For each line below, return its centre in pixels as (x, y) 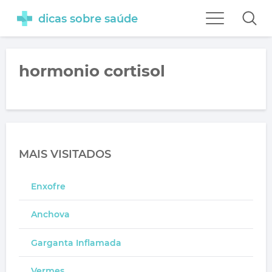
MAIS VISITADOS (65, 154)
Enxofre (48, 186)
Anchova (50, 215)
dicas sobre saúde (88, 19)
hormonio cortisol (92, 71)
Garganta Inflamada (76, 243)
